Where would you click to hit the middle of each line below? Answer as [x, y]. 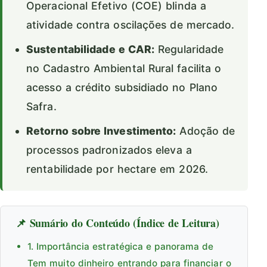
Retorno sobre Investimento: [101, 131]
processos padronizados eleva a [109, 150]
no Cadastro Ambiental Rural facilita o [124, 68]
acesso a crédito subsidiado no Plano [122, 87]
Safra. [41, 106]
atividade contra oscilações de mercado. [131, 24]
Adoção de [206, 131]
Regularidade [189, 49]
